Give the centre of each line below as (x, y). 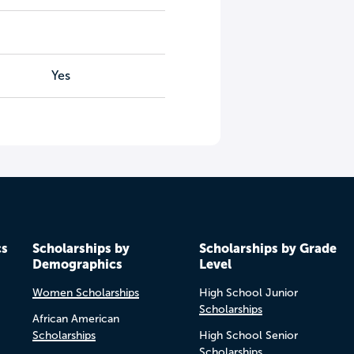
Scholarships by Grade (267, 248)
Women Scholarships (85, 293)
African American (75, 319)
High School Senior (248, 335)
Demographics (77, 264)
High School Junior (248, 293)
